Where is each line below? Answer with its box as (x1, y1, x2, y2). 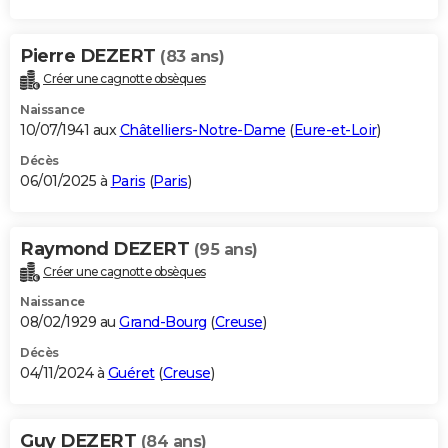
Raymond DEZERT (20, 237, 194, 260)
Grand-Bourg (119, 313, 207, 332)
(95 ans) (193, 239, 258, 259)
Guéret (107, 364, 155, 383)
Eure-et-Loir (293, 120, 377, 139)
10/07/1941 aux (20, 120, 120, 139)
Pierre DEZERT (20, 44, 160, 67)
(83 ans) (160, 46, 224, 66)
